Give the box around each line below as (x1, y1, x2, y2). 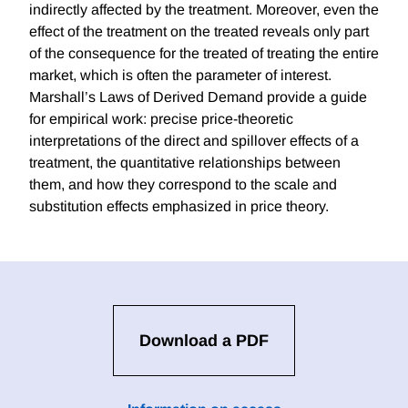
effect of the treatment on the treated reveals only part (29, 24, 369, 40)
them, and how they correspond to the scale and (29, 177, 337, 193)
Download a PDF (139, 331, 269, 351)
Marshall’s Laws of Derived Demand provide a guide (29, 89, 367, 106)
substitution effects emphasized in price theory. (29, 199, 329, 215)
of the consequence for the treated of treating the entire (29, 46, 379, 62)
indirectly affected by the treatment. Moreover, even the (29, 2, 379, 18)
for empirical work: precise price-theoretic (29, 111, 293, 127)
